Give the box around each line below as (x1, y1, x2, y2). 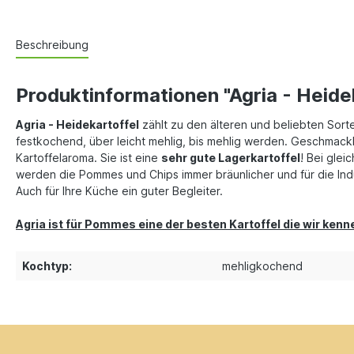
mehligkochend (222, 259, 303, 273)
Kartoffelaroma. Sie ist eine (16, 151, 161, 165)
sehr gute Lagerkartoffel (161, 151, 300, 165)
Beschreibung (16, 38, 88, 52)
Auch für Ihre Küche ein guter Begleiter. (16, 184, 223, 198)
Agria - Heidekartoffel (16, 118, 139, 132)
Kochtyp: (22, 259, 72, 273)
